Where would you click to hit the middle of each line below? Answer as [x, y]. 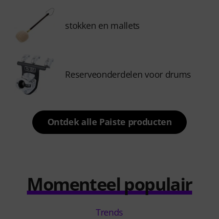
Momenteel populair [109, 184]
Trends [109, 212]
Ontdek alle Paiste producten [109, 122]
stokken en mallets [103, 25]
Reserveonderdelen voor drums [128, 74]
